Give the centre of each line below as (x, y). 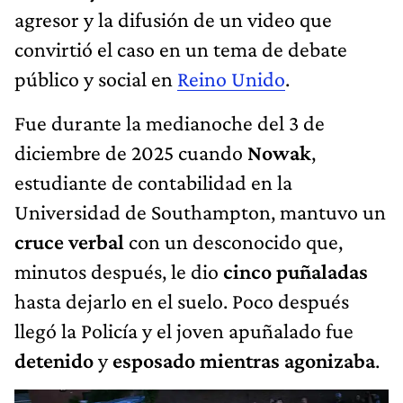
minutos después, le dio (119, 271)
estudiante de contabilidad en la (153, 182)
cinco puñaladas (296, 271)
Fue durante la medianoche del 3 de (170, 122)
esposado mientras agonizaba (244, 360)
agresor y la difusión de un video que (173, 19)
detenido (56, 360)
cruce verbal (72, 241)
